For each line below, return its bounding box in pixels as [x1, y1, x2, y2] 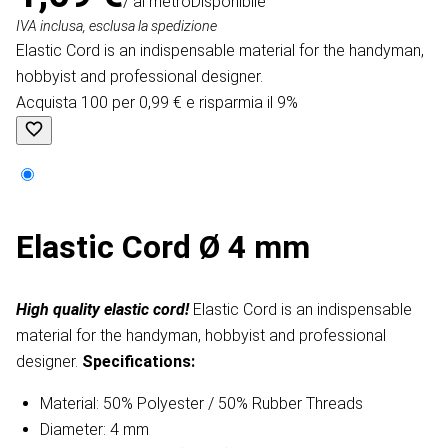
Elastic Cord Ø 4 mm [16, 228, 310, 267]
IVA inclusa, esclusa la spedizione [16, 18, 217, 36]
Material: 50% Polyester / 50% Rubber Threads [40, 394, 363, 414]
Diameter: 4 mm [40, 420, 149, 440]
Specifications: [82, 352, 195, 372]
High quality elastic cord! [16, 300, 193, 320]
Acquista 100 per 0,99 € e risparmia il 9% [16, 93, 298, 113]
